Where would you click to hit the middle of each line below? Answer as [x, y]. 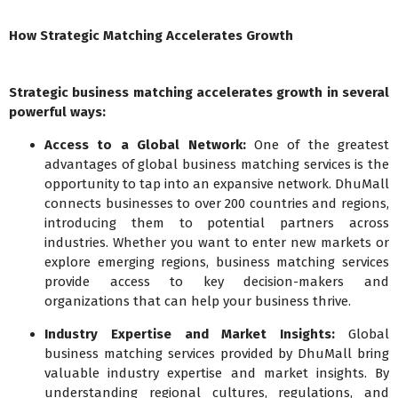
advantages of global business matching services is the [217, 165]
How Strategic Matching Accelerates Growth [151, 36]
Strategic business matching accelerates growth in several [199, 93]
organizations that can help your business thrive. [198, 302]
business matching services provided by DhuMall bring [217, 354]
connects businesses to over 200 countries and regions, [217, 204]
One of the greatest [317, 145]
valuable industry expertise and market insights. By [217, 374]
